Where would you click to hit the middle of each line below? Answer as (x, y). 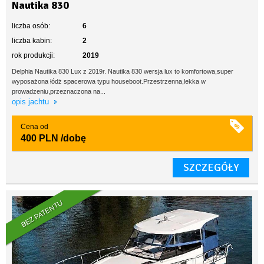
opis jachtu (32, 102)
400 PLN (39, 138)
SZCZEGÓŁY (211, 167)
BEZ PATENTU (42, 214)
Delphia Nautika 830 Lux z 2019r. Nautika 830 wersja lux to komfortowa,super (123, 71)
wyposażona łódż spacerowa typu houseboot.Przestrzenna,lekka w (109, 81)
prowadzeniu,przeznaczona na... (59, 91)
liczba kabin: (32, 41)
